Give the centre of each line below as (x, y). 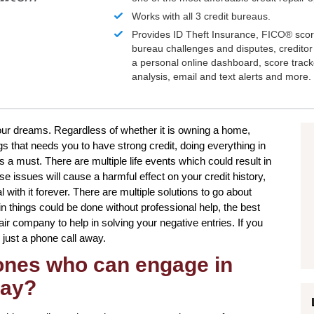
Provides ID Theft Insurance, (197, 35)
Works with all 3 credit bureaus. (202, 16)
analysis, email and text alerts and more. (222, 77)
